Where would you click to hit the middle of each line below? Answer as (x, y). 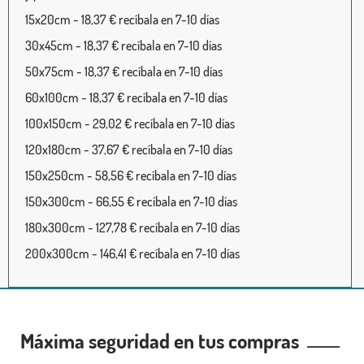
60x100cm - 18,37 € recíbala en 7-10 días (126, 97)
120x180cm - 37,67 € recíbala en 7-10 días (129, 149)
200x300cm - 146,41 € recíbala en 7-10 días (132, 253)
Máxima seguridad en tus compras (164, 340)
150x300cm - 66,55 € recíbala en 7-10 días (131, 201)
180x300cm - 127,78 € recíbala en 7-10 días (132, 227)
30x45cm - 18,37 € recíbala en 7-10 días (123, 45)
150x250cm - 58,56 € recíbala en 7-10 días (131, 175)
